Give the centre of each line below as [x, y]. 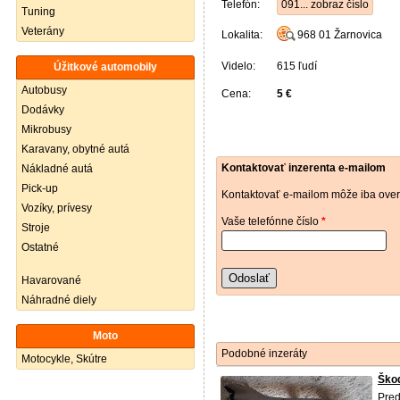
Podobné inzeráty [264, 354]
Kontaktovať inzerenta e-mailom [304, 168]
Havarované [51, 280]
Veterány [43, 31]
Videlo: [238, 66]
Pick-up [40, 188]
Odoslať [249, 278]
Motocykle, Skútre [64, 359]
